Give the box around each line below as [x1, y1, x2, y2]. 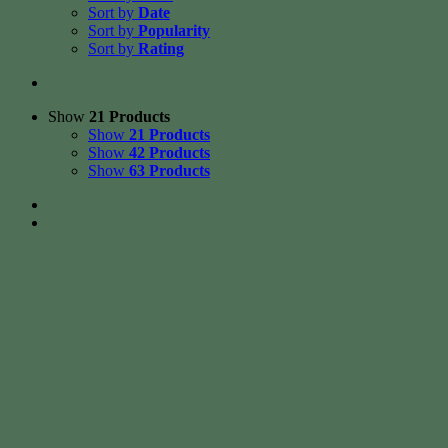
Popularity [138, 22, 210, 39]
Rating [138, 40, 184, 57]
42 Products [129, 144, 210, 161]
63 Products [129, 162, 210, 179]
